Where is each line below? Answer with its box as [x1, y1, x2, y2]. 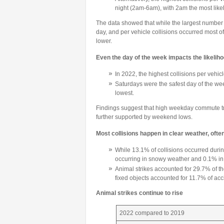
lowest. [115, 89, 134, 96]
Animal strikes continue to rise [96, 189, 183, 196]
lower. [96, 37, 112, 44]
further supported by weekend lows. [96, 113, 192, 120]
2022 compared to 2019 [119, 209, 184, 216]
